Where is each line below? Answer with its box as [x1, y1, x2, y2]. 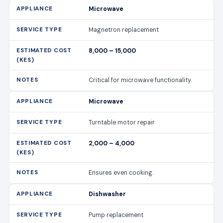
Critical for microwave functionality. [89, 76, 192, 84]
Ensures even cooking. [89, 168, 154, 177]
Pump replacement [89, 211, 144, 219]
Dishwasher [89, 190, 126, 198]
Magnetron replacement [89, 25, 159, 34]
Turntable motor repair [89, 118, 155, 126]
